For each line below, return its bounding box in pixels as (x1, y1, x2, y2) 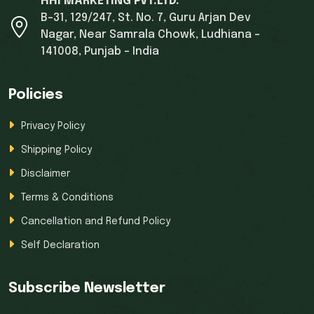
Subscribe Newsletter (8, 281, 165, 296)
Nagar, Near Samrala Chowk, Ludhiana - (41, 29, 260, 41)
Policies (8, 88, 63, 102)
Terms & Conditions (21, 193, 114, 203)
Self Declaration (21, 240, 100, 250)
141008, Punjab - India (41, 46, 159, 57)
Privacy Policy (21, 121, 85, 131)
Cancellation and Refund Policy (21, 217, 170, 226)
